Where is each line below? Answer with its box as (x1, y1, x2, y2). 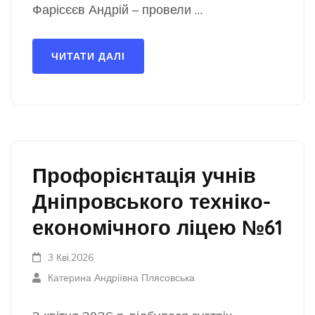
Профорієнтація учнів (32, 162, 256, 188)
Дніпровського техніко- (32, 188, 271, 214)
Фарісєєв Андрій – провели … (32, 1, 202, 18)
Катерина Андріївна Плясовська (48, 271, 195, 284)
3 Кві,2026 (48, 251, 94, 264)
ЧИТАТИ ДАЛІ (51, 50, 125, 63)
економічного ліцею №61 (32, 214, 283, 240)
